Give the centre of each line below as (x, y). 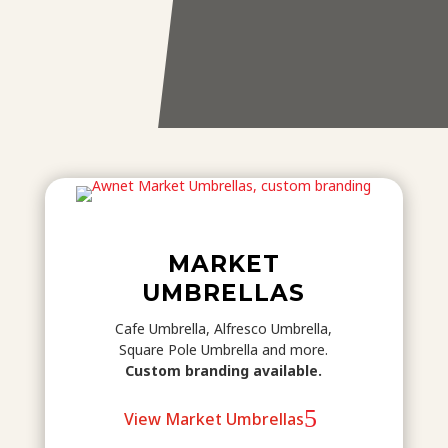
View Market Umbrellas (213, 418)
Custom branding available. (224, 370)
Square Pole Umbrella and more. (224, 349)
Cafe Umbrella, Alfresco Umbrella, (224, 328)
